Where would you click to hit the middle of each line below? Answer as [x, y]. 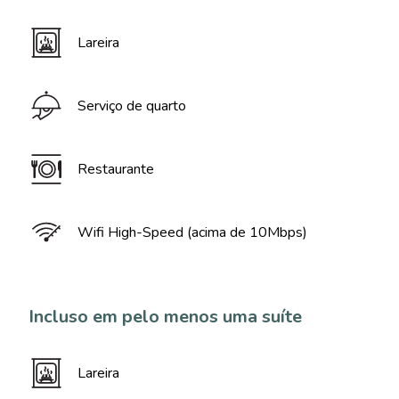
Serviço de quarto [132, 106]
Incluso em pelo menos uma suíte [165, 317]
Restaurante [116, 169]
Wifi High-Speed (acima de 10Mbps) [192, 232]
